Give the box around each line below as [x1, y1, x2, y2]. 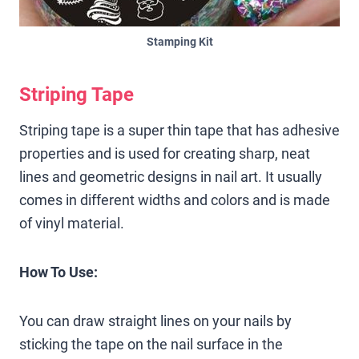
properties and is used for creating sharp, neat [19, 144, 310, 162]
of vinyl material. [19, 214, 124, 232]
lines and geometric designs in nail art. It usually [19, 167, 322, 185]
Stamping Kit [146, 34, 213, 49]
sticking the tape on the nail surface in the [19, 335, 283, 353]
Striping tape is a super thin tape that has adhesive [19, 121, 340, 139]
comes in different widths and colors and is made [19, 191, 330, 208]
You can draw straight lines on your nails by [19, 312, 292, 329]
